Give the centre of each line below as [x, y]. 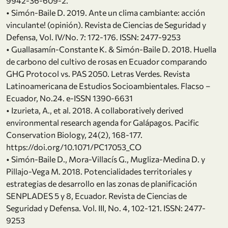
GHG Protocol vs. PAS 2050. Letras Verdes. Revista [98, 73]
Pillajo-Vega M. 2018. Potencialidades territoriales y [99, 171]
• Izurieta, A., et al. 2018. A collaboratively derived [95, 110]
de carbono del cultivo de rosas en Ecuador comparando [107, 61]
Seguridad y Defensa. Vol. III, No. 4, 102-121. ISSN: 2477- [106, 208]
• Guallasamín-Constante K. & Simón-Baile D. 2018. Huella [111, 49]
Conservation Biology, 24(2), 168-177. [74, 134]
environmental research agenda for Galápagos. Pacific [103, 122]
